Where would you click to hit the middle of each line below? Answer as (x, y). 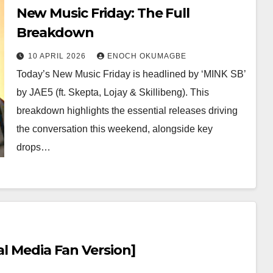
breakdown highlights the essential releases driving (127, 111)
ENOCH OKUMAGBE (147, 56)
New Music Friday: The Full (103, 13)
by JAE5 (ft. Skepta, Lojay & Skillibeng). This (112, 92)
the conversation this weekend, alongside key (114, 129)
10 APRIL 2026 (58, 56)
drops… (33, 147)
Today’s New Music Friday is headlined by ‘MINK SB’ (131, 74)
